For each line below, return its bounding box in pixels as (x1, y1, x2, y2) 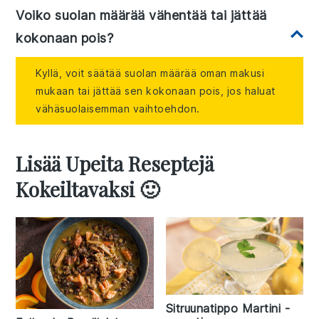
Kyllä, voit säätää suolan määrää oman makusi (36, 67, 265, 80)
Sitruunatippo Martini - (165, 300, 290, 315)
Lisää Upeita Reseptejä (16, 150, 214, 177)
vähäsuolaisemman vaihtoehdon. (36, 103, 200, 115)
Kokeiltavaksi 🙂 (16, 176, 160, 203)
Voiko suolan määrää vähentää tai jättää (16, 8, 267, 23)
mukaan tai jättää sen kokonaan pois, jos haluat (36, 85, 276, 98)
